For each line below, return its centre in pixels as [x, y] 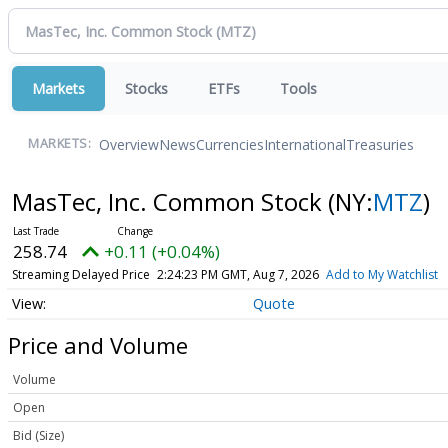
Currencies [230, 144]
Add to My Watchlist [381, 274]
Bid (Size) [38, 436]
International [305, 144]
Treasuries [380, 144]
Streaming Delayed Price [80, 274]
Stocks [146, 88]
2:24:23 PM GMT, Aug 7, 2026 [237, 274]
